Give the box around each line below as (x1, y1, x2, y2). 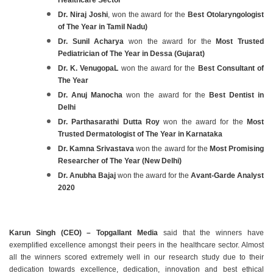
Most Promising (209, 144, 264, 153)
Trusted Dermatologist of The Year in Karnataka (58, 129, 222, 138)
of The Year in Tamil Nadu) (58, 22, 147, 31)
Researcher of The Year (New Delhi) (58, 156, 182, 165)
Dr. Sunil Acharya (58, 37, 129, 46)
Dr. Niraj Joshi (58, 10, 108, 19)
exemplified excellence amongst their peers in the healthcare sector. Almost (9, 240, 264, 249)
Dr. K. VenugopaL (58, 63, 121, 73)
